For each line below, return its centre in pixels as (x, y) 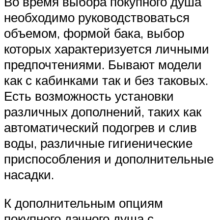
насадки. (29, 174)
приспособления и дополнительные (109, 158)
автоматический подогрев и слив (100, 127)
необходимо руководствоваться (97, 17)
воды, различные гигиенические (98, 143)
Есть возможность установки (89, 96)
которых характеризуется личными (107, 48)
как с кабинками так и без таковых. (106, 80)
